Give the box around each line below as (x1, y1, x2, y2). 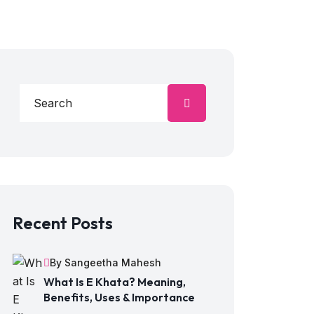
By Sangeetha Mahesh (50, 257, 161, 268)
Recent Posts (13, 212, 113, 233)
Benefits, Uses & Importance (43, 290, 195, 304)
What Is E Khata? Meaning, (43, 275, 186, 289)
